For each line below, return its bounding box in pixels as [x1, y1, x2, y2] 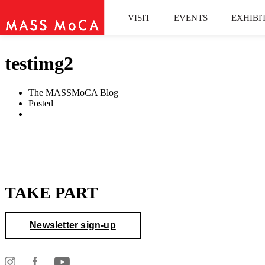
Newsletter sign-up [30, 219, 116, 230]
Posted [28, 98, 53, 108]
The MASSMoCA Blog [28, 87, 118, 98]
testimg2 [5, 53, 73, 75]
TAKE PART [5, 183, 98, 202]
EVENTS [174, 12, 208, 22]
